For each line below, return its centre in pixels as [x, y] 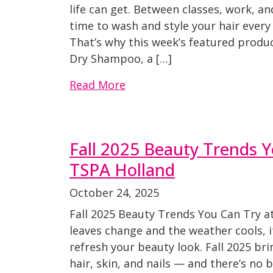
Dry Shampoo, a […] [121, 58]
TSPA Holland [122, 169]
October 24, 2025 [114, 193]
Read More [97, 85]
